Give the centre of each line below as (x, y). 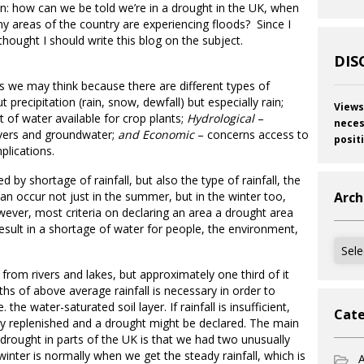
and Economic (156, 134)
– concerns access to (251, 134)
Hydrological (221, 118)
